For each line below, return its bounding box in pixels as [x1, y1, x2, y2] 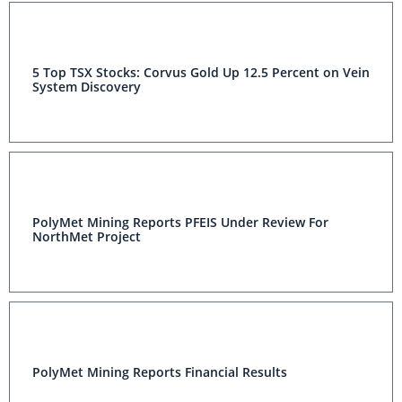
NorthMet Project [32, 228, 141, 245]
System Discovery [32, 78, 141, 95]
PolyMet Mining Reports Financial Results [32, 363, 287, 380]
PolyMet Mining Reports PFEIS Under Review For [32, 214, 328, 231]
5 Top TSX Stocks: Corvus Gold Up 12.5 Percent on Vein [32, 64, 370, 81]
